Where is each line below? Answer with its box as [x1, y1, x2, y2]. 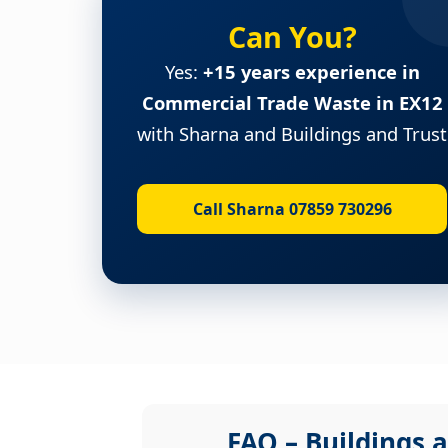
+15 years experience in [202, 58, 420, 84]
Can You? [227, 16, 357, 56]
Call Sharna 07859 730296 [192, 197, 392, 220]
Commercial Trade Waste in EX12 [141, 89, 443, 115]
